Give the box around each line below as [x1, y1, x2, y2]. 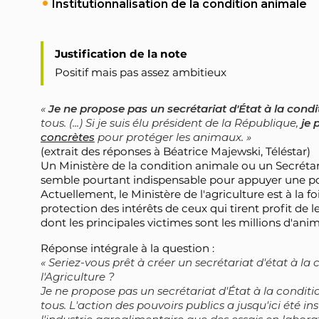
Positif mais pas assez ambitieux [54, 66, 226, 80]
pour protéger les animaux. [94, 130, 244, 145]
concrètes [40, 130, 95, 145]
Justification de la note [54, 46, 187, 61]
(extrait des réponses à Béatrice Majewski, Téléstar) [40, 145, 310, 159]
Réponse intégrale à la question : [40, 241, 214, 255]
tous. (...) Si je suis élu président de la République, [40, 116, 301, 130]
